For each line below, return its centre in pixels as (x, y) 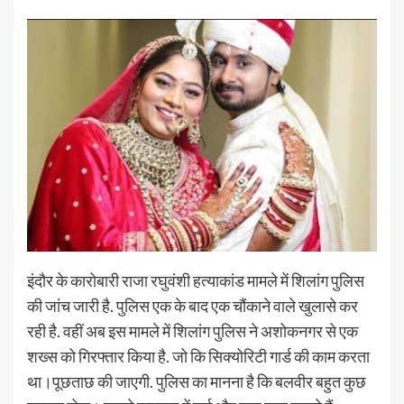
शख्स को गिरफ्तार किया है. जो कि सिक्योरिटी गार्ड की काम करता (198, 357)
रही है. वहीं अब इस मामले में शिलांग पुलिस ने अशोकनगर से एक (193, 331)
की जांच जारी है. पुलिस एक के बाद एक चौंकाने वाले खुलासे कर (193, 306)
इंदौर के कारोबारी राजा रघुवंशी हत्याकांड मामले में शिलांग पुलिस (196, 281)
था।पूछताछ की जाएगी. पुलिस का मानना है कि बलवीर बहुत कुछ (197, 382)
